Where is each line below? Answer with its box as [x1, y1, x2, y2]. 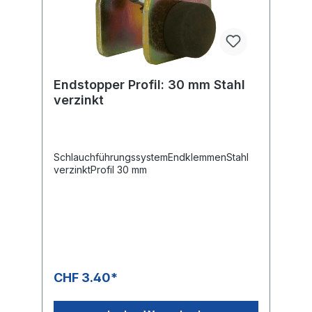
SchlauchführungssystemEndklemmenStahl [54, 150, 249, 163]
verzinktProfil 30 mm [54, 163, 147, 175]
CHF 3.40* [54, 270, 118, 285]
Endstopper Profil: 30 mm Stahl [54, 77, 245, 92]
